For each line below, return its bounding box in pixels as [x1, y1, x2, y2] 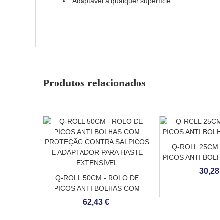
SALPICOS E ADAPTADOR [55, 205, 139, 213]
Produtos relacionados [43, 77, 146, 89]
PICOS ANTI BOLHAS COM [54, 184, 140, 192]
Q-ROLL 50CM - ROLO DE [55, 174, 139, 182]
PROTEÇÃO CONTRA [62, 194, 132, 202]
